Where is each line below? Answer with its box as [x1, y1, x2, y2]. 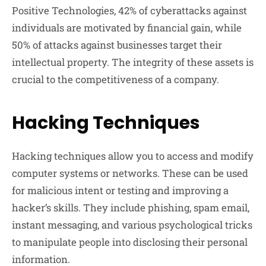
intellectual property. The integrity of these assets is [12, 55, 254, 69]
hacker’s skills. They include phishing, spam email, [12, 201, 249, 215]
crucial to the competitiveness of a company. [12, 72, 219, 87]
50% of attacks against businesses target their [12, 38, 222, 52]
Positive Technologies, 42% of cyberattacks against [12, 4, 247, 18]
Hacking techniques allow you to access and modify [12, 149, 254, 163]
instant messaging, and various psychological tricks [12, 218, 252, 232]
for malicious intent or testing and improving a [12, 183, 229, 198]
